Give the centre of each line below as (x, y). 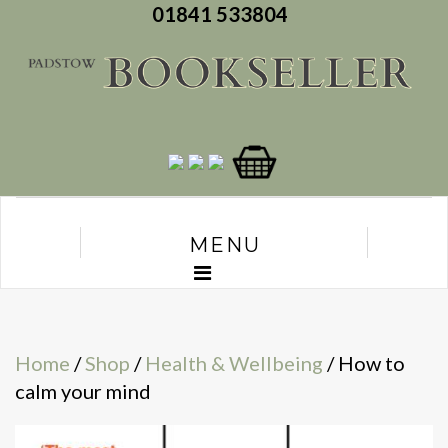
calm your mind (83, 391)
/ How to (364, 363)
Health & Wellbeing (234, 363)
